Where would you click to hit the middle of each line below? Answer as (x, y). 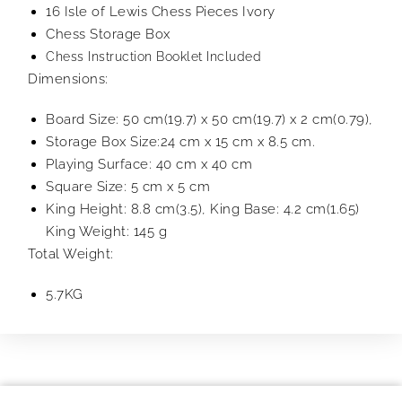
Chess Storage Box (108, 34)
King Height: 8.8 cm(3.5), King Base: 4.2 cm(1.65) (203, 209)
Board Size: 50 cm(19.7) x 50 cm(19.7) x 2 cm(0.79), (210, 119)
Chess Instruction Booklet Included (153, 56)
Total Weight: (71, 253)
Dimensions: (68, 79)
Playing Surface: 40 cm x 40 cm (149, 164)
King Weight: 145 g (106, 231)
